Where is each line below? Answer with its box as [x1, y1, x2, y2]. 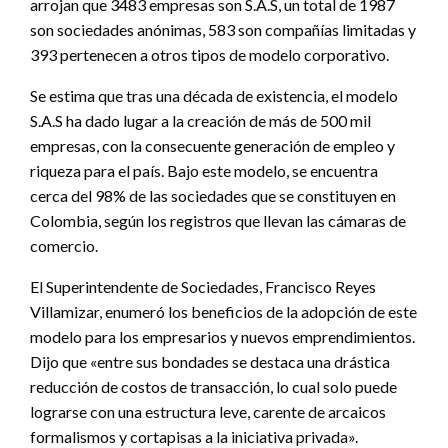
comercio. [30, 235, 98, 255]
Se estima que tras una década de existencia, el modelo [30, 85, 398, 105]
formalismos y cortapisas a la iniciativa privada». [30, 426, 358, 446]
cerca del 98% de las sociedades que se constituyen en [30, 185, 396, 205]
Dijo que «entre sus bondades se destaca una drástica [30, 351, 390, 371]
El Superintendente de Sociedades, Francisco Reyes [30, 276, 376, 296]
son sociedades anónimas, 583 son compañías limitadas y [30, 19, 416, 39]
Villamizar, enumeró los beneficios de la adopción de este [30, 301, 417, 321]
